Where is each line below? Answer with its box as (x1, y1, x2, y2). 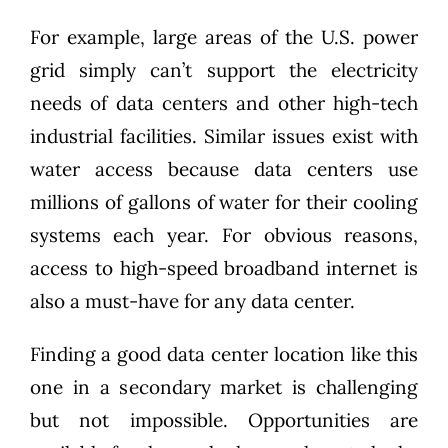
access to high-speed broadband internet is (29, 256, 419, 281)
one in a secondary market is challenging (29, 375, 419, 400)
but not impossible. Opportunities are (29, 408, 419, 433)
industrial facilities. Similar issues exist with (29, 124, 419, 149)
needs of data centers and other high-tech (29, 91, 419, 116)
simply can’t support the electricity (64, 58, 419, 83)
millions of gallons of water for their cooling (29, 190, 419, 215)
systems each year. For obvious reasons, (29, 223, 419, 248)
